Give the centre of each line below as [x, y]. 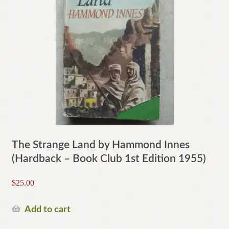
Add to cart [47, 209]
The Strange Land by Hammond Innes [100, 145]
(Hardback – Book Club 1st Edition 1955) [109, 158]
